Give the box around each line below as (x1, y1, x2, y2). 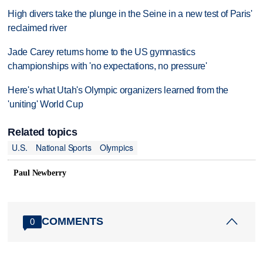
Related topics (8, 126, 77, 138)
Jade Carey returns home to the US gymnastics (8, 46, 195, 57)
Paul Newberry (14, 168, 66, 177)
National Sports (35, 141, 92, 154)
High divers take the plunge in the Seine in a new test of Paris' (8, 8, 252, 19)
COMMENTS (42, 215, 104, 228)
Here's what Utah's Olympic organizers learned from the (8, 85, 229, 95)
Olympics (99, 141, 133, 154)
